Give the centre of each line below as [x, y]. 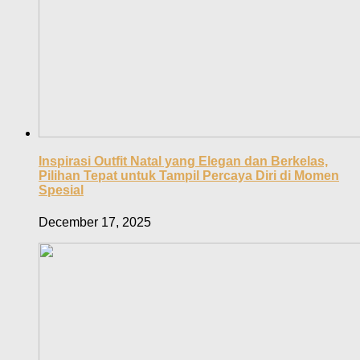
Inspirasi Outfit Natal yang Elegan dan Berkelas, [183, 162]
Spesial [61, 190]
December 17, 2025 [95, 222]
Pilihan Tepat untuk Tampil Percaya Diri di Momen [189, 176]
